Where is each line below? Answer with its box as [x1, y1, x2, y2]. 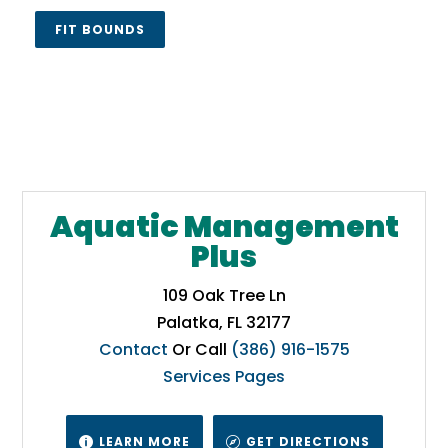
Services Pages [163, 365, 285, 389]
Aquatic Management [49, 206, 399, 249]
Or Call [171, 338, 227, 362]
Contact [98, 338, 168, 362]
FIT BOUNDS [55, 21, 146, 39]
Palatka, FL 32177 [157, 311, 291, 335]
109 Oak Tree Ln [162, 284, 286, 308]
